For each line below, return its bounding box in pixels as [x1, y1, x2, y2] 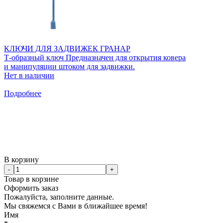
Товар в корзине [4, 174, 59, 183]
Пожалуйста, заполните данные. [4, 192, 114, 201]
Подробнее [4, 89, 41, 98]
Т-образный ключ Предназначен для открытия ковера [4, 53, 186, 62]
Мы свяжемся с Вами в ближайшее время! [4, 201, 147, 210]
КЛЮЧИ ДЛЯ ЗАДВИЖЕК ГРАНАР [4, 44, 130, 53]
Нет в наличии [4, 71, 54, 80]
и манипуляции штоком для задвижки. [4, 62, 135, 71]
